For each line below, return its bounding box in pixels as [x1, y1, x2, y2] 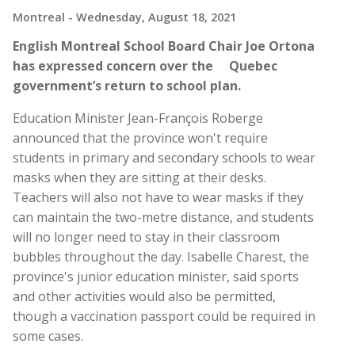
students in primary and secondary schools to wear [13, 148, 315, 166]
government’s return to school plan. [13, 76, 241, 94]
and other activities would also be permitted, [13, 287, 276, 305]
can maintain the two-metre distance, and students [13, 208, 314, 226]
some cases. [13, 326, 83, 345]
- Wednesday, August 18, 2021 [68, 9, 236, 25]
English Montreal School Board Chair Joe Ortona [13, 36, 315, 55]
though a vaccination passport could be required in [13, 307, 315, 325]
